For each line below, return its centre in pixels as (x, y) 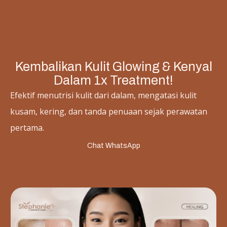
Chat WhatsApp (113, 146)
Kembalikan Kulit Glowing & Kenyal (113, 67)
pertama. (27, 128)
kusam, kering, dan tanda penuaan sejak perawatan (109, 111)
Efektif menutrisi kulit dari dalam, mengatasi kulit (103, 95)
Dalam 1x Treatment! (113, 80)
